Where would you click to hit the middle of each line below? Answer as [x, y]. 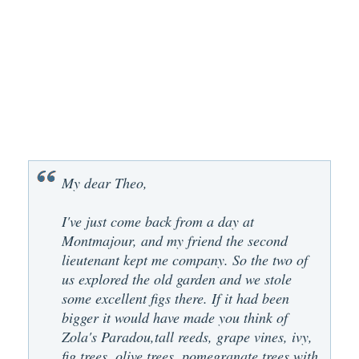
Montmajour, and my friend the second [175, 240]
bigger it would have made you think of [175, 317]
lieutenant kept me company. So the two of [185, 259]
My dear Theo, [105, 182]
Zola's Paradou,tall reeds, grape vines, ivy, [187, 336]
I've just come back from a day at [158, 221]
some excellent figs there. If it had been [175, 298]
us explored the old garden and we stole [177, 278]
